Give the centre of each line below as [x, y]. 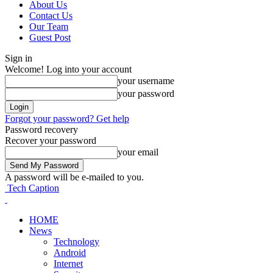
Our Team [49, 27]
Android [70, 253]
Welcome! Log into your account [68, 69]
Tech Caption [33, 188]
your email [138, 152]
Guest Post [50, 37]
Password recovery [41, 129]
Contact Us [51, 16]
